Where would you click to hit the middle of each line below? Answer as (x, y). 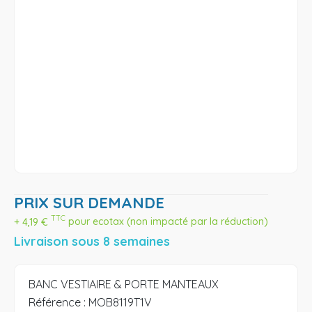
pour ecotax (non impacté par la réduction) (167, 222)
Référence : (57, 303)
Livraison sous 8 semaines (92, 241)
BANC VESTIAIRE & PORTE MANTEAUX (124, 284)
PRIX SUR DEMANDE (89, 202)
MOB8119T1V (120, 303)
